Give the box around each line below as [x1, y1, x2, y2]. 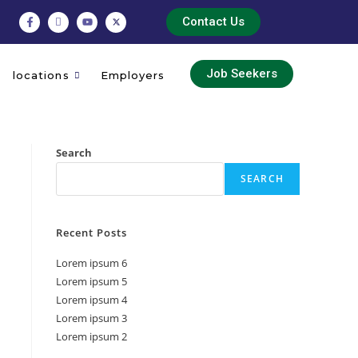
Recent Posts [56, 225, 127, 240]
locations [12, 68, 70, 82]
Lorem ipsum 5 [56, 274, 127, 288]
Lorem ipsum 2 [56, 329, 127, 344]
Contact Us [182, 14, 245, 29]
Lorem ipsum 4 [56, 292, 127, 307]
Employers [100, 68, 165, 82]
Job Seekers [205, 66, 277, 81]
